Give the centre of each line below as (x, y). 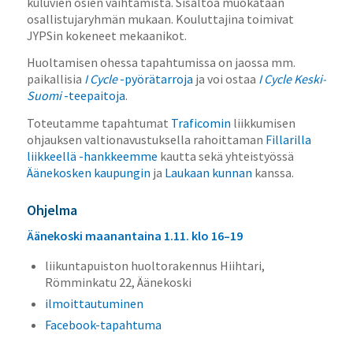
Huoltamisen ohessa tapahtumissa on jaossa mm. (161, 63)
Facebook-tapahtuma (103, 324)
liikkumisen (263, 123)
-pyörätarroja (155, 79)
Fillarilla (288, 139)
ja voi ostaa (225, 79)
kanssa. (273, 172)
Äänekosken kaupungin (88, 172)
